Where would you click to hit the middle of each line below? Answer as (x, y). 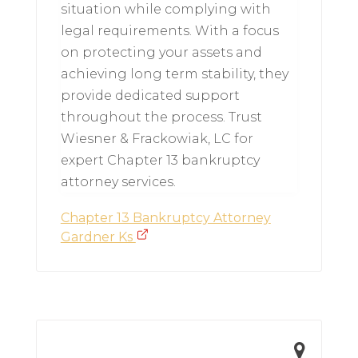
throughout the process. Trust (161, 117)
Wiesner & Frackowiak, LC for (157, 139)
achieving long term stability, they (174, 74)
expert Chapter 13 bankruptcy (160, 161)
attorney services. (118, 182)
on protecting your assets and (161, 53)
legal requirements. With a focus (169, 31)
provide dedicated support (150, 96)
